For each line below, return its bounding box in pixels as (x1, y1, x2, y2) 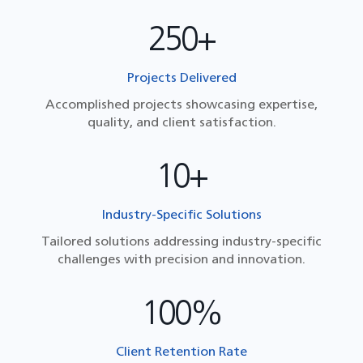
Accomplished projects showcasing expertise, (45, 96, 318, 112)
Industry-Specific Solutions (101, 207, 262, 222)
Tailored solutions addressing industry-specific (41, 233, 322, 249)
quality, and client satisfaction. (87, 114, 276, 130)
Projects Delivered (126, 70, 237, 85)
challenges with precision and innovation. (58, 251, 305, 267)
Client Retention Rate (116, 344, 247, 359)
